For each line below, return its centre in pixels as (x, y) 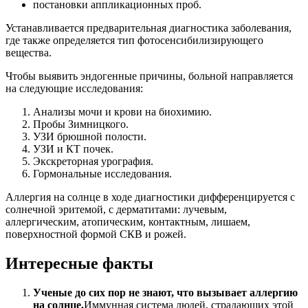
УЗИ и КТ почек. (73, 148)
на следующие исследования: (74, 88)
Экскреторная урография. (93, 161)
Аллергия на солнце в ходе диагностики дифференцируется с (150, 197)
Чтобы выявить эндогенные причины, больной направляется (149, 76)
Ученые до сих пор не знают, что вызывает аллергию (165, 292)
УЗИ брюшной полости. (90, 136)
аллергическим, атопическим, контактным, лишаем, (128, 221)
